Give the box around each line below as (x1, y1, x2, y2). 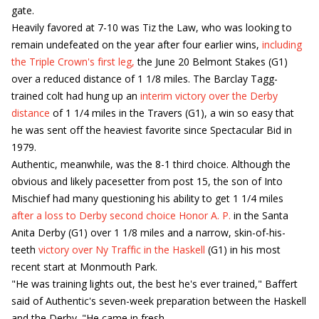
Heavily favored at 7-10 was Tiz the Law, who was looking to (11, 21, 292, 34)
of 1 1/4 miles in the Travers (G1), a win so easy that (50, 106, 294, 120)
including (262, 38, 302, 51)
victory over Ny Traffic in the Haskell (38, 243, 205, 256)
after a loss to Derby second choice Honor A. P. (11, 209, 231, 222)
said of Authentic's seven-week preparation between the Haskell (11, 294, 306, 308)
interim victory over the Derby (140, 89, 278, 103)
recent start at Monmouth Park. (11, 260, 157, 273)
